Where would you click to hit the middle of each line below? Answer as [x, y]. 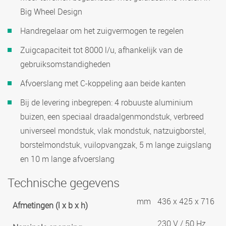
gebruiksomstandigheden [65, 64]
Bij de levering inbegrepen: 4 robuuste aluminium [106, 102]
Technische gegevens [64, 183]
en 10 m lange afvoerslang [67, 159]
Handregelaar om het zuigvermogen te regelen [102, 31]
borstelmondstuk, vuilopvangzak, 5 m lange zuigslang [116, 145]
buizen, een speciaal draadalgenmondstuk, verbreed [112, 117]
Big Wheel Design [51, 12]
